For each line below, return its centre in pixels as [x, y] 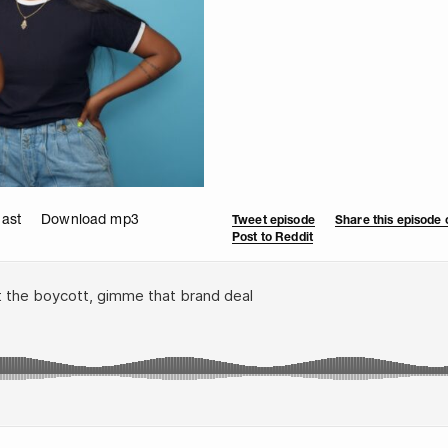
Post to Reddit [272, 236]
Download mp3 [90, 218]
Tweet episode [273, 219]
